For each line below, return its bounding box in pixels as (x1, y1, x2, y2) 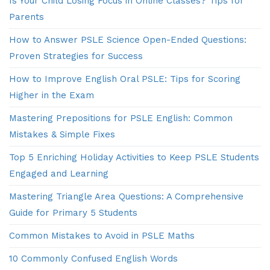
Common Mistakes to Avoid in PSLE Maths (9, 230, 195, 242)
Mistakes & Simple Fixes (9, 129, 115, 140)
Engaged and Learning (9, 168, 108, 180)
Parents (9, 11, 44, 23)
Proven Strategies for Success (9, 51, 143, 62)
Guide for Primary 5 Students (9, 207, 137, 219)
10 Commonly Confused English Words (9, 253, 178, 265)
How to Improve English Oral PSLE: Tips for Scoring (9, 74, 240, 85)
